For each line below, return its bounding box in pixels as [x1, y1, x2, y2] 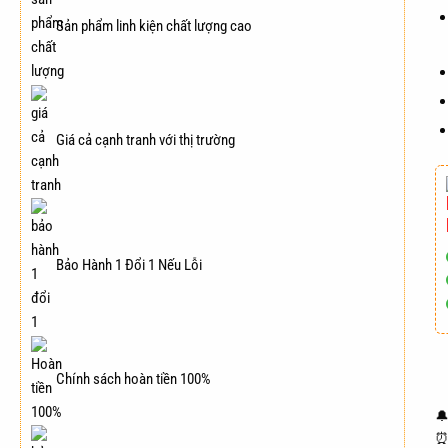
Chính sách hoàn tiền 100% [53, 369, 211, 388]
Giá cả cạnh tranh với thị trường [53, 130, 235, 149]
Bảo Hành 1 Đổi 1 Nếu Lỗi [53, 256, 202, 275]
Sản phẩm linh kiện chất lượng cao [53, 17, 252, 36]
